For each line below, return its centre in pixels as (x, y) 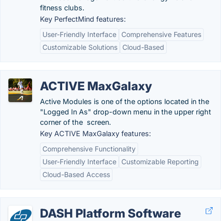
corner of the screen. (75, 122)
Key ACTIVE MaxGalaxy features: (95, 133)
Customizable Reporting (160, 162)
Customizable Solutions (80, 47)
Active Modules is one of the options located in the (125, 101)
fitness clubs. (62, 8)
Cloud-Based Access (76, 174)
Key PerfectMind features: (83, 19)
